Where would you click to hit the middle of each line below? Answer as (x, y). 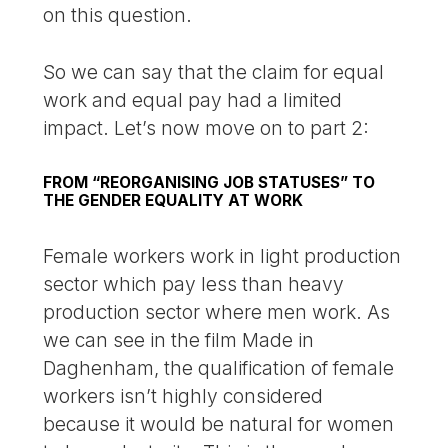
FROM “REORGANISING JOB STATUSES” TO (209, 183)
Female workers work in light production (222, 256)
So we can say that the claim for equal (214, 72)
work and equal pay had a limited (193, 100)
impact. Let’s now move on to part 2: (206, 128)
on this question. (118, 15)
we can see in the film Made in (179, 340)
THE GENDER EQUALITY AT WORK (173, 201)
